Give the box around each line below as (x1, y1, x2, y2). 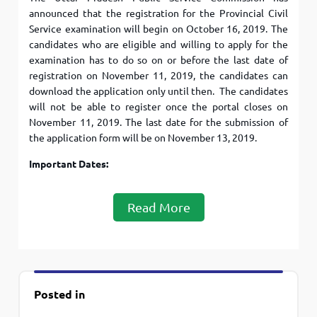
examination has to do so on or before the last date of (29, 54, 288, 67)
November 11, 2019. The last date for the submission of (29, 117, 288, 129)
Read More (127, 200, 190, 215)
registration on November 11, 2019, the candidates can (29, 70, 288, 82)
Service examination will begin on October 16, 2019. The (29, 23, 288, 35)
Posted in (34, 288, 86, 301)
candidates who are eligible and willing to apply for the (29, 39, 288, 51)
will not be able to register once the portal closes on (29, 101, 288, 113)
